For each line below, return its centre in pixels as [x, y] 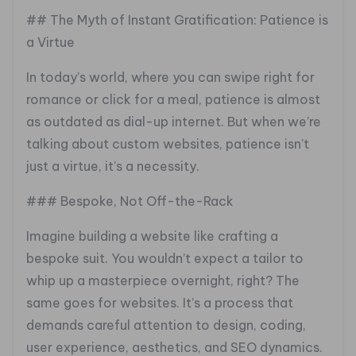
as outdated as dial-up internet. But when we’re [174, 122]
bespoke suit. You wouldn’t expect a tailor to [165, 259]
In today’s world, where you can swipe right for [170, 77]
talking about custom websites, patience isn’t [168, 144]
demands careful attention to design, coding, [166, 325]
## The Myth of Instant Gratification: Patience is [177, 20]
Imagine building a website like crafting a [152, 236]
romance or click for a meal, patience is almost [173, 100]
